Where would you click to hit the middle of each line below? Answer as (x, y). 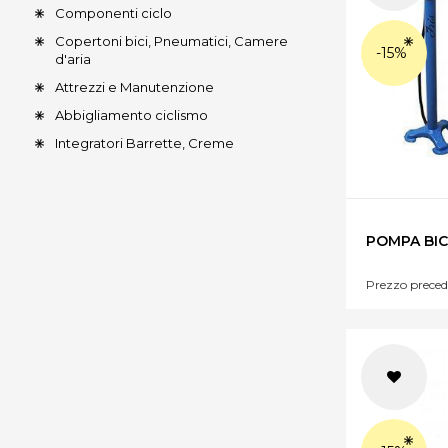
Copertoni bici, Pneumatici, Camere (171, 41)
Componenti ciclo (113, 13)
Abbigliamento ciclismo (131, 115)
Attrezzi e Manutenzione (134, 87)
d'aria (73, 59)
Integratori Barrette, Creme (144, 143)
